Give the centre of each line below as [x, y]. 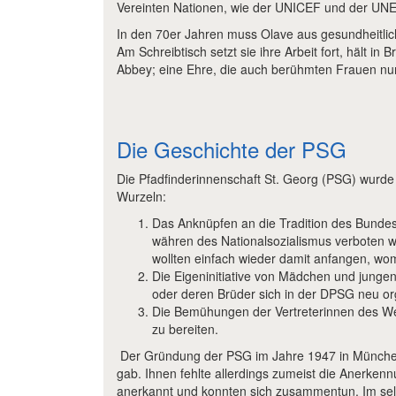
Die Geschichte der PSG [232, 148]
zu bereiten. [185, 328]
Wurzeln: [141, 196]
